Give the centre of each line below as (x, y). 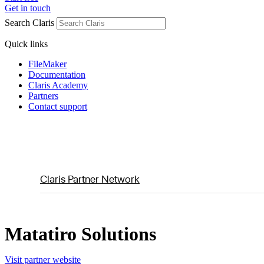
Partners (43, 96)
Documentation (57, 75)
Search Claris (29, 23)
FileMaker (47, 64)
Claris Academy (58, 85)
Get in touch (28, 8)
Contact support (58, 106)
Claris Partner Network (90, 179)
